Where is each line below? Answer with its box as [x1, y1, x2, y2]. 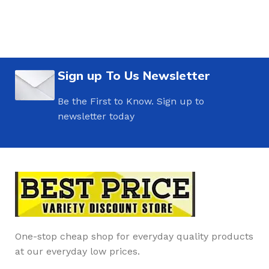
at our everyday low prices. [15, 246, 140, 257]
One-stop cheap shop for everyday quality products [15, 231, 253, 242]
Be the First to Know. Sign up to [58, 95, 205, 107]
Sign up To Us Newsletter [58, 68, 211, 83]
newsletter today [58, 110, 135, 122]
